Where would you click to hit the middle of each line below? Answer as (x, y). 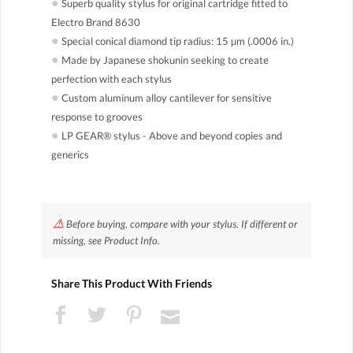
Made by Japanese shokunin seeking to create (164, 59)
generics (70, 154)
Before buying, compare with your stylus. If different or (180, 223)
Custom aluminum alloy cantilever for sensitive (165, 97)
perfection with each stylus (111, 78)
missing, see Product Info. (106, 240)
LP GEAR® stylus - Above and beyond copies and (171, 135)
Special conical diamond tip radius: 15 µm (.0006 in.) (176, 41)
